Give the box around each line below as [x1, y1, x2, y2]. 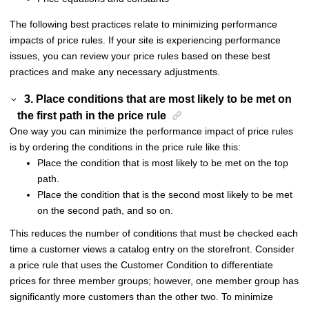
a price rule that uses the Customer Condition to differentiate [10, 259, 273, 271]
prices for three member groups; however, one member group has [10, 275, 299, 287]
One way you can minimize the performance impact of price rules [10, 126, 293, 137]
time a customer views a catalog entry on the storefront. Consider [10, 243, 295, 255]
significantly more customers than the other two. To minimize [10, 291, 273, 303]
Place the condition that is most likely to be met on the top [37, 157, 288, 169]
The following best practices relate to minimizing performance [10, 18, 277, 30]
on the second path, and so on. [37, 205, 173, 217]
